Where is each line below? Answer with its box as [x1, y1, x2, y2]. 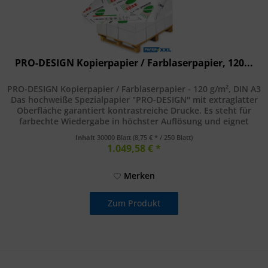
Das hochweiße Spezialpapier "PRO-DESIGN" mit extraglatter [10, 93, 258, 105]
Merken [123, 169, 155, 181]
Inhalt [75, 132, 98, 142]
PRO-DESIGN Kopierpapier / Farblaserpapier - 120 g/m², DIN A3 [7, 83, 261, 95]
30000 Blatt [97, 132, 133, 142]
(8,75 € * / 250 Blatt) [133, 132, 193, 142]
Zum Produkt [108, 197, 161, 209]
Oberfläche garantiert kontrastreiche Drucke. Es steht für [17, 104, 252, 116]
